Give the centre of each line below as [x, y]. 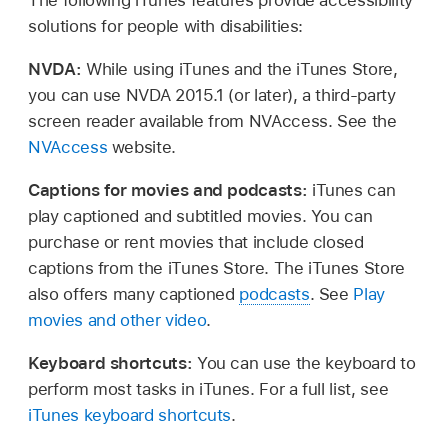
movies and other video [117, 319]
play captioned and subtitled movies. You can [200, 215]
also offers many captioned [134, 293]
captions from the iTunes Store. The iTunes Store [216, 267]
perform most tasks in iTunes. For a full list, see [208, 388]
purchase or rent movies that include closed [196, 241]
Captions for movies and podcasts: [170, 189]
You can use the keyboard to [306, 362]
